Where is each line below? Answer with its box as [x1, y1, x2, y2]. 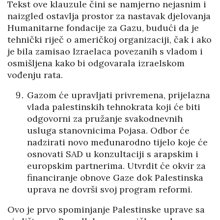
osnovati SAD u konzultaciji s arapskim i [27, 148, 198, 160]
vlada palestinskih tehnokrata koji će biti [27, 101, 200, 113]
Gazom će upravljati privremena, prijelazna [27, 89, 210, 101]
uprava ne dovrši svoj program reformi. [27, 184, 192, 195]
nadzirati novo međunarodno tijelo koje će [27, 137, 208, 148]
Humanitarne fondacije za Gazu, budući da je [7, 22, 199, 34]
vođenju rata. [7, 69, 63, 81]
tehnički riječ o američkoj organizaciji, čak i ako [7, 34, 212, 46]
